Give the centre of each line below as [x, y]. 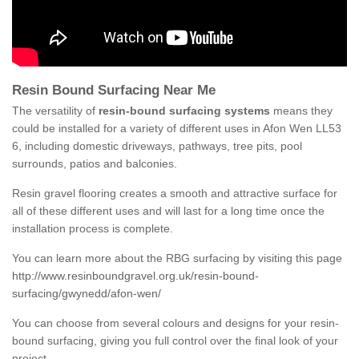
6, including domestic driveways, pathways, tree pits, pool [157, 146]
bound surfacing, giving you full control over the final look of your [175, 341]
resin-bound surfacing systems [184, 111]
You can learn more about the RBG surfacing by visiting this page [177, 258]
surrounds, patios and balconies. [95, 164]
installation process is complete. [93, 229]
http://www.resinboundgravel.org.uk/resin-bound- [135, 276]
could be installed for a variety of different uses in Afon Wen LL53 [177, 129]
